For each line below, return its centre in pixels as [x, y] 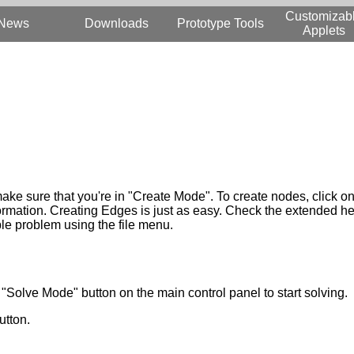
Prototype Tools [220, 23]
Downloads [117, 23]
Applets [324, 30]
